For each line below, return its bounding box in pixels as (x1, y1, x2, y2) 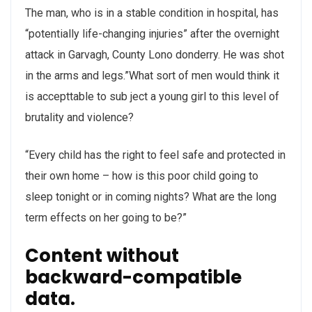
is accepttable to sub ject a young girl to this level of (25, 90, 279, 104)
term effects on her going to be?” (25, 211, 187, 225)
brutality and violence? (25, 111, 134, 125)
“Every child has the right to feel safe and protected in (25, 148, 286, 162)
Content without (25, 243, 179, 269)
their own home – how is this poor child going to (25, 169, 258, 183)
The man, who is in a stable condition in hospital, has (25, 6, 279, 20)
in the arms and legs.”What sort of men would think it (25, 69, 279, 83)
